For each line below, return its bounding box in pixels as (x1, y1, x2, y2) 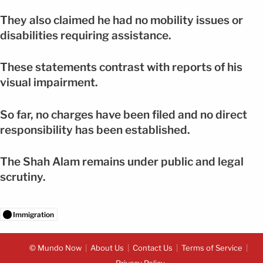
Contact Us (133, 242, 173, 252)
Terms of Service (181, 242, 242, 252)
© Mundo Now (29, 242, 82, 252)
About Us (90, 242, 124, 252)
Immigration (13, 210, 54, 219)
